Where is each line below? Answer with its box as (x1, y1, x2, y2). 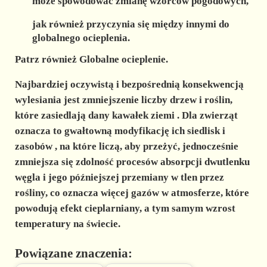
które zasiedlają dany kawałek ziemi (14, 109, 177, 121)
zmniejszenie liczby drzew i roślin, (82, 94, 232, 105)
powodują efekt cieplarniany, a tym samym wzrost (14, 202, 235, 214)
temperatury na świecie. (14, 218, 120, 229)
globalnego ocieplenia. (32, 32, 131, 44)
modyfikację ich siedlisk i (114, 125, 225, 136)
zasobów (14, 140, 52, 152)
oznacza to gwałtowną (14, 125, 114, 136)
